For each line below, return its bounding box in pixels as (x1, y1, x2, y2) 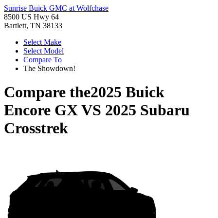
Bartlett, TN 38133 (4, 21, 62, 30)
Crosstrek (4, 119, 68, 137)
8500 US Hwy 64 (4, 13, 59, 21)
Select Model (23, 47, 64, 55)
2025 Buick (91, 83, 164, 101)
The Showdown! (23, 64, 75, 73)
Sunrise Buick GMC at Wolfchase (4, 4, 109, 12)
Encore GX (4, 101, 78, 119)
